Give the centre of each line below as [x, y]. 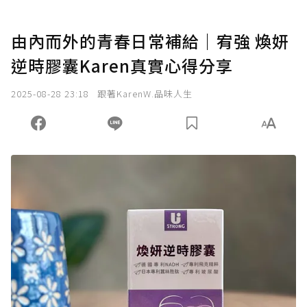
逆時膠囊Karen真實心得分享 [122, 66]
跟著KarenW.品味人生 [145, 94]
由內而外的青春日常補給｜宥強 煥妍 [150, 41]
